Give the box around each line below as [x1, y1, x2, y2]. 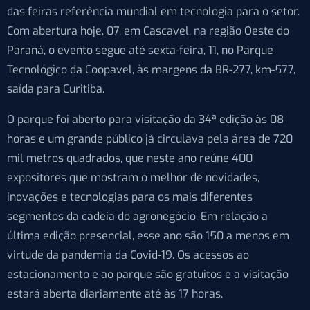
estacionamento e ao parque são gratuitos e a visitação [7, 266, 289, 282]
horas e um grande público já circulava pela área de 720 [7, 131, 293, 146]
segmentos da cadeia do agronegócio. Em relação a [7, 208, 268, 224]
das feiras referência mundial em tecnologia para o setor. [7, 3, 300, 19]
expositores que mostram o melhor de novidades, [7, 170, 259, 185]
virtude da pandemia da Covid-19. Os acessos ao [7, 247, 249, 262]
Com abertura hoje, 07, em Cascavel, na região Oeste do [7, 23, 289, 38]
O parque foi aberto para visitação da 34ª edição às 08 [7, 111, 284, 127]
